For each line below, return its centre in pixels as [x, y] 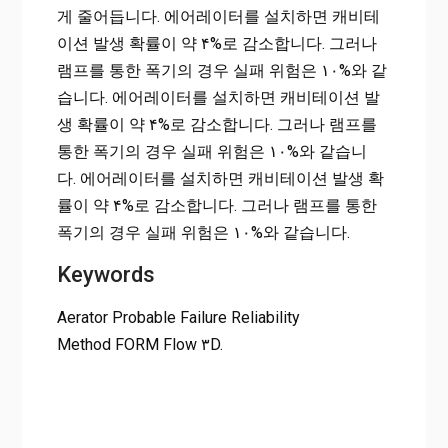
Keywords [105, 275]
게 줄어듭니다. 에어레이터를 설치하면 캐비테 [218, 17]
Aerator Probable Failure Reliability [178, 318]
